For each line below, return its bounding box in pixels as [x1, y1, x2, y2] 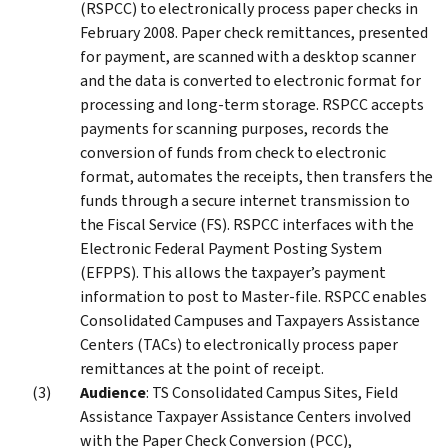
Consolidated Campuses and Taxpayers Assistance [80, 309, 420, 331]
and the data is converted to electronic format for [80, 69, 421, 91]
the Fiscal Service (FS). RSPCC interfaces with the [80, 213, 414, 235]
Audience [80, 381, 146, 403]
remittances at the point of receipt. [80, 357, 324, 379]
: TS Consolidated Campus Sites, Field [146, 381, 398, 403]
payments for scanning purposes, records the [80, 117, 389, 139]
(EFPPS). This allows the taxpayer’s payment [80, 261, 386, 283]
